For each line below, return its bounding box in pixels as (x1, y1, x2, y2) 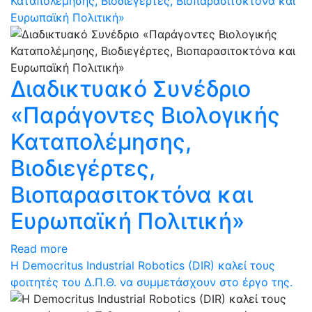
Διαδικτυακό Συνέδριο (10, 75, 251, 102)
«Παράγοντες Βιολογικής (10, 102, 280, 129)
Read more (10, 242, 68, 256)
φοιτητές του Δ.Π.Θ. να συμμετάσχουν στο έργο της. (10, 275, 292, 289)
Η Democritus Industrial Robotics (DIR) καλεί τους (10, 258, 275, 272)
